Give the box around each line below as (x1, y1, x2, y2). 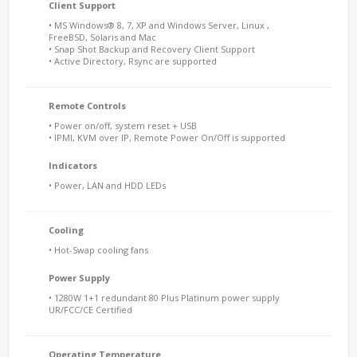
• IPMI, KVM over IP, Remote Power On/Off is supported (49, 131, 285, 143)
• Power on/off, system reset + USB (49, 120, 197, 131)
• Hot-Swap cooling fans (49, 244, 148, 256)
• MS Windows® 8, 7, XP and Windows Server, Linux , (49, 19, 269, 31)
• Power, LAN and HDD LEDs (49, 179, 166, 191)
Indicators (49, 159, 97, 171)
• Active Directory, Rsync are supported (49, 55, 217, 67)
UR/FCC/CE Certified (49, 304, 132, 316)
